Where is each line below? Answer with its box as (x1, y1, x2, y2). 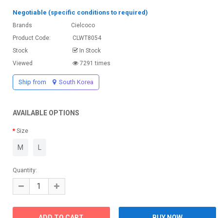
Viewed (12, 59, 33, 67)
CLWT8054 (71, 34, 101, 41)
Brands (12, 21, 32, 29)
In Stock (77, 47, 101, 54)
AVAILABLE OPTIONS (12, 109, 79, 117)
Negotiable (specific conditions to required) (12, 8, 148, 16)
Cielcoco (71, 21, 95, 29)
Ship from (18, 78, 48, 86)
